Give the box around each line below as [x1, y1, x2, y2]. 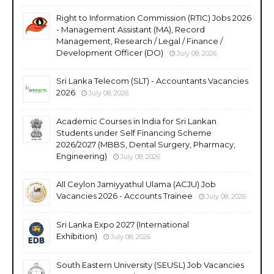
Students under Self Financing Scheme [56, 127, 212, 138]
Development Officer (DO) [56, 47, 163, 57]
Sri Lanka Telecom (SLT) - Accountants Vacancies [56, 75, 248, 86]
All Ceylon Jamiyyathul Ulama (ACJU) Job [56, 179, 216, 189]
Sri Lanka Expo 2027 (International [56, 219, 189, 229]
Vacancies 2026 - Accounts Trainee [56, 190, 193, 201]
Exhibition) [56, 231, 97, 241]
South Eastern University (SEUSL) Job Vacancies [56, 259, 244, 270]
